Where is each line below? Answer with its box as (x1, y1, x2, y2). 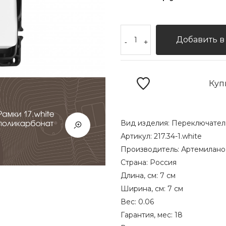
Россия (150, 158, 177, 167)
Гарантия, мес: (121, 210, 175, 219)
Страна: (121, 158, 150, 167)
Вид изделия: (121, 119, 172, 128)
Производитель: (121, 145, 181, 154)
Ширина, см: (121, 184, 167, 193)
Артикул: (121, 132, 154, 141)
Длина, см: (121, 171, 160, 180)
